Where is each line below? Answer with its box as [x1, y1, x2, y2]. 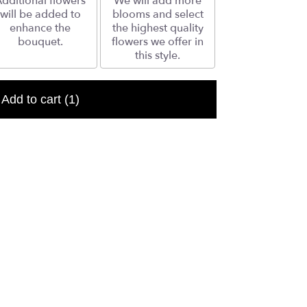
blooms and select [112, 7, 204, 23]
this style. [135, 48, 181, 64]
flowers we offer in [112, 34, 204, 50]
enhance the [10, 21, 71, 36]
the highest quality [112, 21, 204, 36]
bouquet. [17, 34, 63, 50]
